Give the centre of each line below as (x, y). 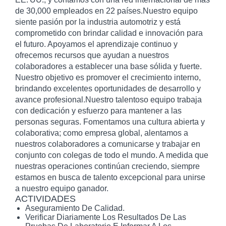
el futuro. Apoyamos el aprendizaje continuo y (96, 44)
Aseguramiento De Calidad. (75, 208)
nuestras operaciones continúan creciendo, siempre (107, 166)
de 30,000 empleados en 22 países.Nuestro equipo (106, 11)
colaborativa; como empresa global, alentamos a (102, 133)
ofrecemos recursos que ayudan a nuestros (92, 55)
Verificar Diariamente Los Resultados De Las (106, 217)
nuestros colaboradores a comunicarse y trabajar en (108, 144)
